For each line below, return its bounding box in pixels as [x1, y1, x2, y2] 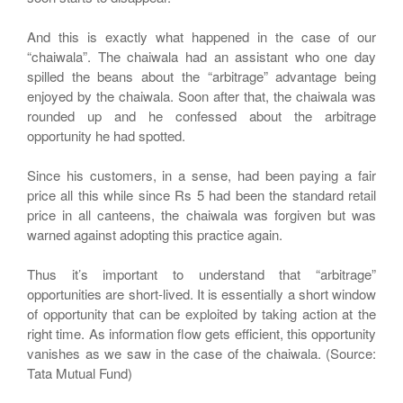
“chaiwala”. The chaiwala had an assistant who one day [27, 47, 376, 66]
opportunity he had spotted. [27, 126, 185, 145]
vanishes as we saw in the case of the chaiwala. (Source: [27, 344, 376, 363]
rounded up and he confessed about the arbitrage [27, 106, 376, 125]
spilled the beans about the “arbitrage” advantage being [27, 67, 376, 85]
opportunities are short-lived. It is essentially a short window [27, 284, 376, 303]
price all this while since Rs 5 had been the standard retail [27, 185, 376, 204]
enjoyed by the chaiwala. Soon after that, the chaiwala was [27, 86, 376, 105]
